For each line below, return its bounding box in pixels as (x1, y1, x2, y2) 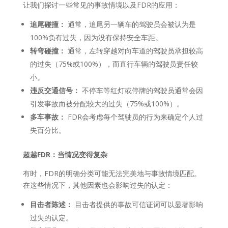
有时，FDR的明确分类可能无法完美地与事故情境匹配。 (22, 168, 201, 178)
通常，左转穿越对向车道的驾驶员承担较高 (65, 45, 203, 55)
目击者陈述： (30, 199, 73, 209)
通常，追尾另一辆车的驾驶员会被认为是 (65, 19, 196, 29)
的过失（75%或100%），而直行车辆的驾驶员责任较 (30, 59, 198, 69)
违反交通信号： (30, 85, 80, 95)
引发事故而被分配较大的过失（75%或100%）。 (30, 98, 184, 108)
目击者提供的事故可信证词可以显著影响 (72, 199, 203, 209)
